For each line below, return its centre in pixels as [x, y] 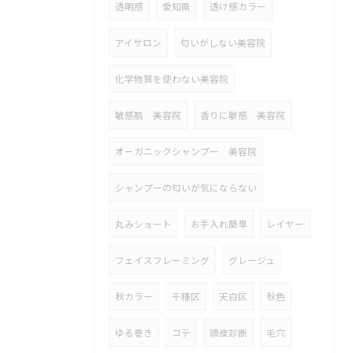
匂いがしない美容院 [223, 43]
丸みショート [143, 224]
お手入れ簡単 [219, 224]
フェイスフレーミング [162, 260]
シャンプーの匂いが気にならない [186, 188]
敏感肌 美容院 [148, 115]
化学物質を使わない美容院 [172, 79]
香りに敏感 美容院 [243, 115]
